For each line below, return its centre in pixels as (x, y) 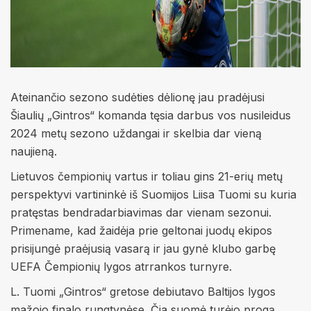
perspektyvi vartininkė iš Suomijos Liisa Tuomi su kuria (153, 194)
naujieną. (34, 151)
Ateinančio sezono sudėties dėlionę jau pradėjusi (137, 97)
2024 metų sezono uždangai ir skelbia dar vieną (136, 133)
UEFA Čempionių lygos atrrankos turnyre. (121, 267)
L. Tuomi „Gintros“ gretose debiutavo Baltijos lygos (143, 292)
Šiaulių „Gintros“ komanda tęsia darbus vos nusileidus (151, 115)
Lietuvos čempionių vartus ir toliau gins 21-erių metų (146, 176)
